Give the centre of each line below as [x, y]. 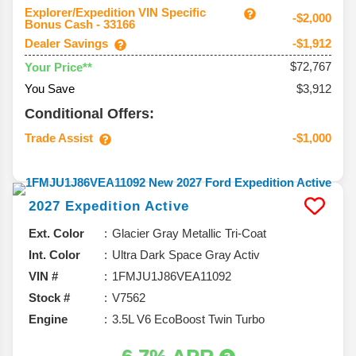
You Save [50, 89]
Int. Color [54, 255]
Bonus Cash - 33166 [80, 25]
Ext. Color [56, 234]
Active [167, 207]
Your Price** [58, 67]
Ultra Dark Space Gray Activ [186, 255]
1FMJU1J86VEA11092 [172, 277]
